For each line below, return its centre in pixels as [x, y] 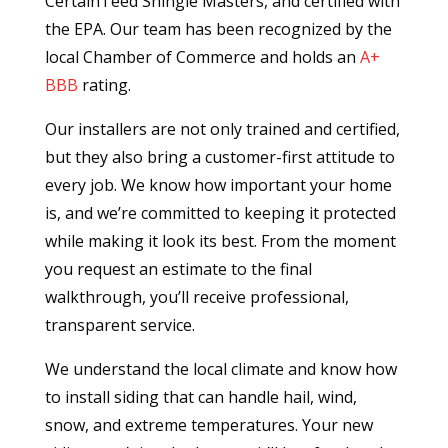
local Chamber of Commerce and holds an [202, 56]
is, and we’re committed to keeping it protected [220, 212]
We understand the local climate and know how [220, 368]
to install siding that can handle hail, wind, [200, 396]
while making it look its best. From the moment [220, 240]
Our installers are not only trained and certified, [222, 128]
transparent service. [119, 324]
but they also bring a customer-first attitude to [219, 156]
